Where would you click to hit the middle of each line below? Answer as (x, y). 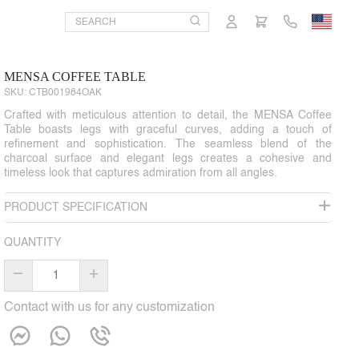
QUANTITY (32, 242)
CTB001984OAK (65, 93)
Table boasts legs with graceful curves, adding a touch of (167, 129)
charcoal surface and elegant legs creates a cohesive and (167, 158)
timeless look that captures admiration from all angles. (140, 173)
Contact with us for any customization (109, 307)
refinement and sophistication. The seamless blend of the (167, 144)
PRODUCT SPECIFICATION (75, 207)
